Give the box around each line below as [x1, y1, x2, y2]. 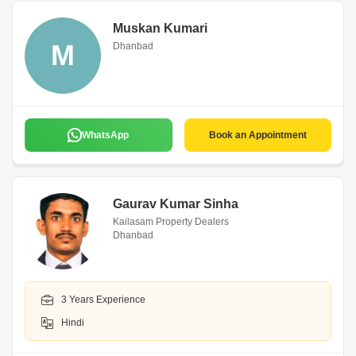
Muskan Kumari [113, 21, 207, 35]
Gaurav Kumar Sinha [113, 197, 238, 211]
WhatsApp [82, 130, 130, 141]
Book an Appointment [208, 130, 307, 141]
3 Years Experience [61, 294, 145, 305]
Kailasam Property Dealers [113, 216, 229, 227]
